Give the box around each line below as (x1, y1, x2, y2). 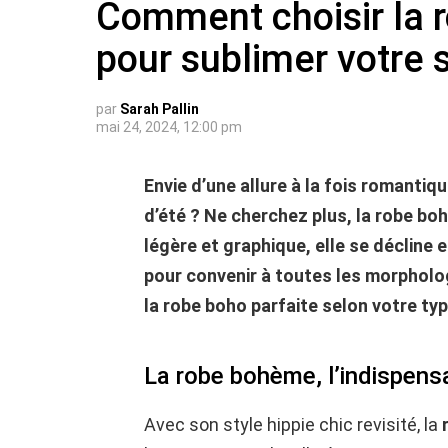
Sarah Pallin (120, 101, 199, 118)
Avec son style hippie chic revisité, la (144, 414, 442, 436)
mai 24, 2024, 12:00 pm (96, 119, 242, 136)
